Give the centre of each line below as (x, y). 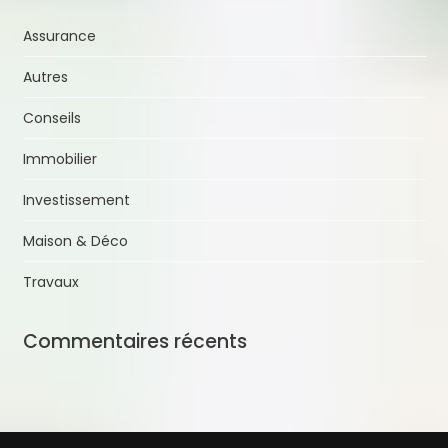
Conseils (51, 118)
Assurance (59, 36)
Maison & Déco (75, 241)
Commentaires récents (134, 341)
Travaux (50, 282)
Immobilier (59, 159)
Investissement (76, 200)
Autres (45, 77)
